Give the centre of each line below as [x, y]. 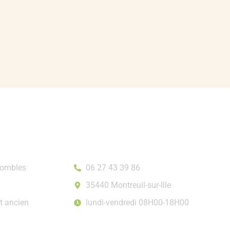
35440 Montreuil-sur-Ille [128, 185]
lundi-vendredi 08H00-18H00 [137, 203]
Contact [95, 156]
